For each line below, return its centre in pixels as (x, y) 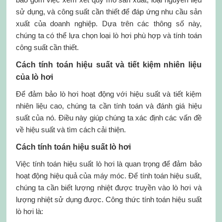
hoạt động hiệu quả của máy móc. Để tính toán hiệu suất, (109, 176)
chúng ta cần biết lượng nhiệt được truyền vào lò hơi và (109, 188)
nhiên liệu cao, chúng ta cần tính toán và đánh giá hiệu (109, 106)
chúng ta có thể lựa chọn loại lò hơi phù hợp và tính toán (109, 35)
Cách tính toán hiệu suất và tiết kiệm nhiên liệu (109, 65)
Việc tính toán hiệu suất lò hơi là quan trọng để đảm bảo (109, 164)
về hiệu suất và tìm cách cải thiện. (71, 130)
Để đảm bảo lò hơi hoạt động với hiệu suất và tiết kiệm (109, 94)
